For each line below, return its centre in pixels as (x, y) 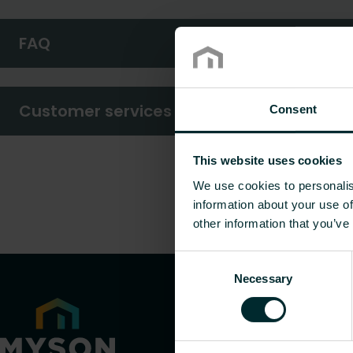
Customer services (95, 111)
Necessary (263, 278)
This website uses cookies (267, 161)
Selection (198, 279)
